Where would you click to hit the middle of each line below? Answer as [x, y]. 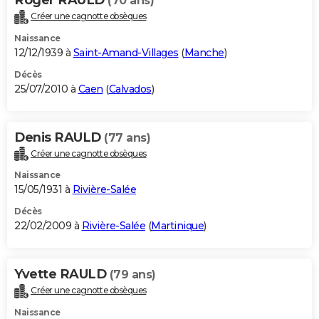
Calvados [130, 89]
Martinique [177, 226]
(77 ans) [127, 137]
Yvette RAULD [62, 274]
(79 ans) [132, 275]
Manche [204, 52]
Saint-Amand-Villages [126, 52]
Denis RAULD [59, 137]
